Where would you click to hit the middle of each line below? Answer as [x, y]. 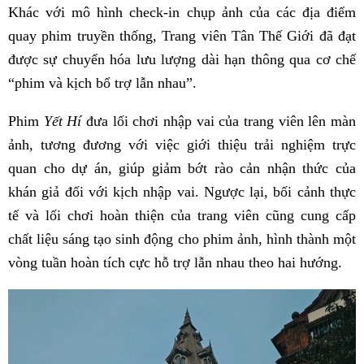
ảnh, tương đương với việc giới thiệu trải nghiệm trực [182, 145]
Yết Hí [63, 121]
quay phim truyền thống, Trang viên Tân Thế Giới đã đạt [182, 36]
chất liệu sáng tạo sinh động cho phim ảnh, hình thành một [182, 239]
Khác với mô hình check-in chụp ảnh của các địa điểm [182, 13]
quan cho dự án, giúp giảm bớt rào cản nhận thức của [182, 169]
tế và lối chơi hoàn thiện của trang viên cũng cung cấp [182, 216]
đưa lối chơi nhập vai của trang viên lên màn [219, 121]
